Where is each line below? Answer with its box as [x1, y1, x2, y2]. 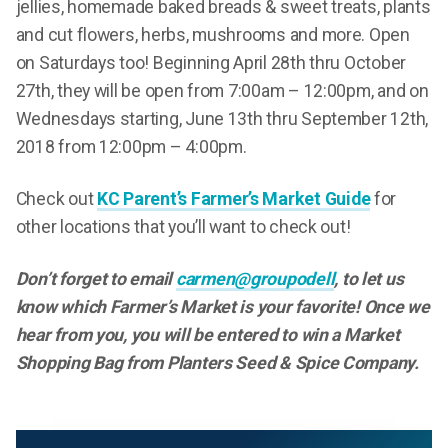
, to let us [334, 268, 404, 289]
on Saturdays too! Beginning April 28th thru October [15, 52, 407, 73]
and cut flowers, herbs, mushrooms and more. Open [15, 24, 410, 45]
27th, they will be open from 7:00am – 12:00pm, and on [15, 80, 429, 101]
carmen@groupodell [175, 268, 335, 289]
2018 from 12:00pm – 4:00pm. [15, 136, 247, 157]
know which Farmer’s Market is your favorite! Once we [15, 296, 430, 317]
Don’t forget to [15, 268, 130, 289]
